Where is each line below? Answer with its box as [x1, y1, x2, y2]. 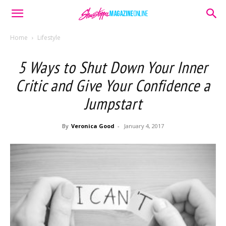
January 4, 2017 [124, 122, 164, 130]
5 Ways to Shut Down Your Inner [18, 56, 208, 78]
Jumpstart [84, 93, 142, 114]
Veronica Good [71, 122, 115, 130]
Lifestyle [37, 33, 61, 42]
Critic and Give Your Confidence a [16, 75, 210, 96]
